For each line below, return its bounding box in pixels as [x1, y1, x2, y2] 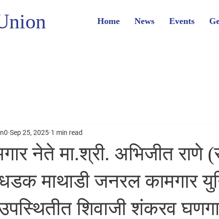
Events [169, 16, 195, 26]
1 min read [51, 128, 83, 136]
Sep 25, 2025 [10, 128, 49, 136]
